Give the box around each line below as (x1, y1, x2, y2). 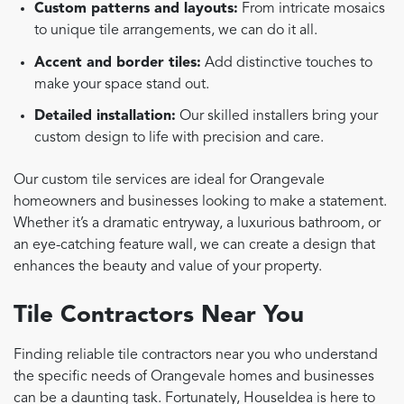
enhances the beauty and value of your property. (14, 260, 322, 275)
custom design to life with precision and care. (34, 131, 325, 146)
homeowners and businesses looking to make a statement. (14, 195, 387, 210)
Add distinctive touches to (201, 55, 373, 70)
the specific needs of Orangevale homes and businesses (14, 370, 374, 385)
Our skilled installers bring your (176, 109, 379, 124)
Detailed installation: (34, 109, 177, 124)
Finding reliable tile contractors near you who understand (14, 348, 378, 363)
